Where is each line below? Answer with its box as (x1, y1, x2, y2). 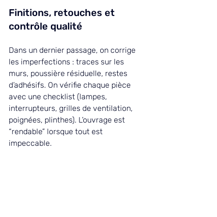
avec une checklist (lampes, (9, 92, 109, 102)
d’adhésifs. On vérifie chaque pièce (9, 80, 133, 90)
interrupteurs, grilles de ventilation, (9, 104, 135, 113)
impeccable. (9, 139, 52, 148)
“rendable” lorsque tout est (9, 127, 105, 137)
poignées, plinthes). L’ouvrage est (9, 115, 127, 125)
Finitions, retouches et (9, 7, 117, 19)
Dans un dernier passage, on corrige (9, 46, 138, 55)
